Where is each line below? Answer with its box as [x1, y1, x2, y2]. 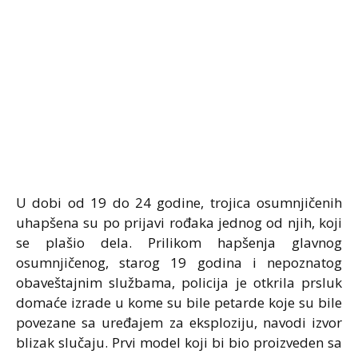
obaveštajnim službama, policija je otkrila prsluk [16, 273, 342, 292]
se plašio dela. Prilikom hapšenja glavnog [16, 233, 342, 253]
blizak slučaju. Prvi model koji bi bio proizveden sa [16, 333, 342, 352]
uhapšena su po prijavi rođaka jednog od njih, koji [16, 213, 342, 233]
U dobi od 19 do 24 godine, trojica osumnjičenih [16, 193, 342, 213]
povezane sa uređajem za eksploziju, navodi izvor [16, 313, 342, 332]
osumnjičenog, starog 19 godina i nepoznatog [16, 253, 342, 272]
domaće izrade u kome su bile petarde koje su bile [16, 293, 342, 312]
